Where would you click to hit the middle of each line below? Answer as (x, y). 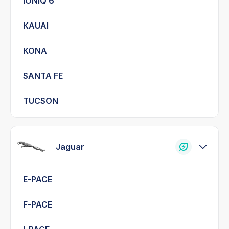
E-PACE (38, 179)
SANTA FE (43, 75)
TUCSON (41, 100)
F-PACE (38, 204)
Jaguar (70, 146)
